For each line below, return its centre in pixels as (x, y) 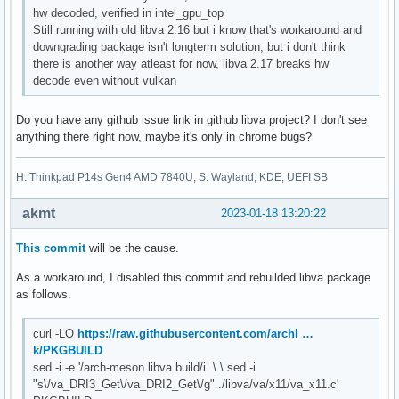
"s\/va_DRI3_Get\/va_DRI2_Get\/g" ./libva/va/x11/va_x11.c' (186, 384)
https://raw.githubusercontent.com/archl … (196, 333)
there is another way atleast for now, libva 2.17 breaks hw (181, 64)
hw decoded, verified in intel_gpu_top (129, 13)
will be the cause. (132, 248)
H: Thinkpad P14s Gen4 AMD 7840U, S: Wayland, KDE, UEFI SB (172, 177)
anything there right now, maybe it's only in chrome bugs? (164, 137)
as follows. (44, 294)
